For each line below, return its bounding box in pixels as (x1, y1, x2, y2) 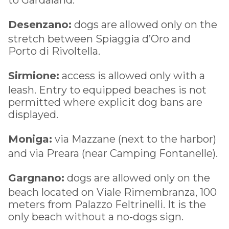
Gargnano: (8, 171, 64, 184)
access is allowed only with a (59, 69, 205, 82)
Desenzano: (8, 18, 72, 31)
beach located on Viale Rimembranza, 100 (8, 186, 217, 198)
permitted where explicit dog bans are (8, 96, 202, 108)
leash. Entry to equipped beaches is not (8, 83, 207, 96)
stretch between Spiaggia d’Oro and (8, 32, 191, 45)
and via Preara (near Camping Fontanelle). (8, 147, 218, 159)
